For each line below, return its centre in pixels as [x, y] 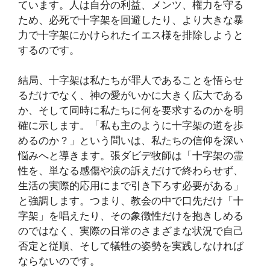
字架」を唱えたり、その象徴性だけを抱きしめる [131, 216]
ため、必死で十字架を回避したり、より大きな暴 [131, 20]
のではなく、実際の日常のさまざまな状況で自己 [131, 231]
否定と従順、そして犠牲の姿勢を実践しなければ [131, 246]
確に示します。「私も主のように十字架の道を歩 [131, 126]
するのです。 [49, 50]
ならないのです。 [59, 261]
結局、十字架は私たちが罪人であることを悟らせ [131, 80]
